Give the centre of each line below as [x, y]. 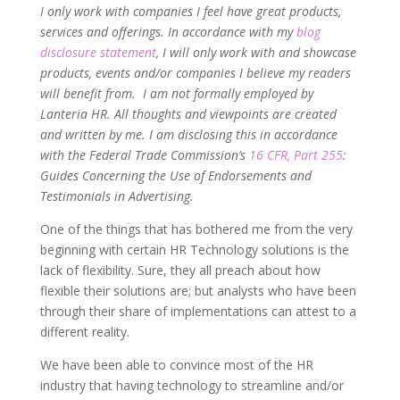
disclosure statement [98, 52]
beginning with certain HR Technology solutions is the [194, 250]
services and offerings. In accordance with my [168, 32]
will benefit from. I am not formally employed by [176, 93]
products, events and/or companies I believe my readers [195, 73]
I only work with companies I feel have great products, [190, 11]
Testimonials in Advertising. [117, 196]
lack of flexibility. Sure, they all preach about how [180, 270]
